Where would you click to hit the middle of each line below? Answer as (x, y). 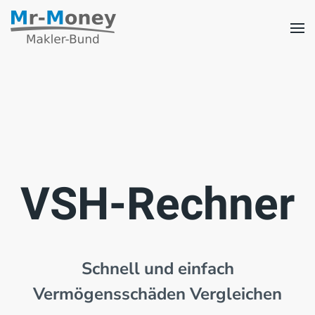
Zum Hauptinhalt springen (98, 40)
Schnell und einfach (157, 269)
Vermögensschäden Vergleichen (157, 294)
